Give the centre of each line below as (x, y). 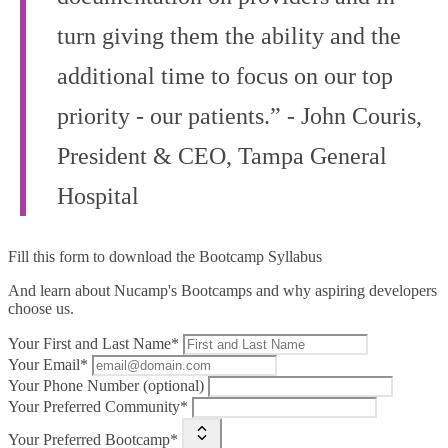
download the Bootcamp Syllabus (215, 257)
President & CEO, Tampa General (222, 156)
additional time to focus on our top (225, 76)
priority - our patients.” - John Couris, (239, 116)
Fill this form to (58, 257)
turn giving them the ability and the (229, 36)
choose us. (41, 309)
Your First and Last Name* (93, 344)
